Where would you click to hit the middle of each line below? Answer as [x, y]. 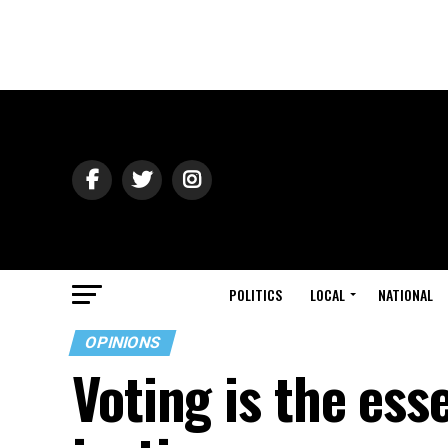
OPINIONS [122, 342]
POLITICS [255, 294]
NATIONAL [405, 294]
